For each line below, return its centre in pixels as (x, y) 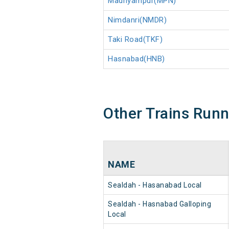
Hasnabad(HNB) (136, 59)
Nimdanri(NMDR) (137, 20)
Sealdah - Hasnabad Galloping (159, 204)
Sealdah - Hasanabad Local (155, 185)
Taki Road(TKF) (135, 40)
